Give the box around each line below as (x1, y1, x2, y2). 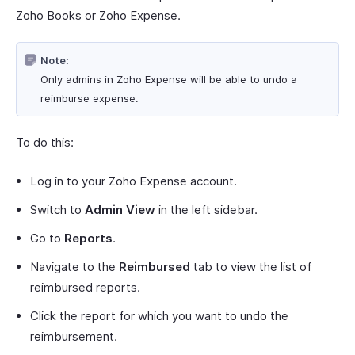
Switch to (30, 202, 85, 217)
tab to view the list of (190, 259, 311, 274)
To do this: (16, 135, 74, 150)
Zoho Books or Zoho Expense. (16, 8, 181, 23)
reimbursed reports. (30, 280, 140, 295)
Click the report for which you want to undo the (30, 308, 288, 323)
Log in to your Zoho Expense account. (30, 174, 237, 189)
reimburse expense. (40, 92, 139, 105)
